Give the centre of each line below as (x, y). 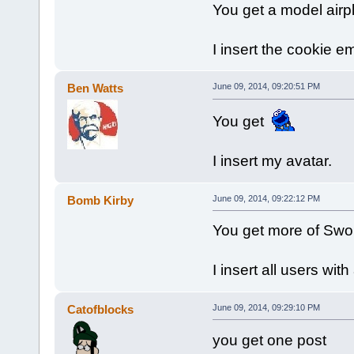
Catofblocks (101, 309)
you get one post (269, 340)
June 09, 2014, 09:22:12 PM (266, 198)
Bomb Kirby (101, 200)
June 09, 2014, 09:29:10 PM (266, 307)
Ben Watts (96, 88)
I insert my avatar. (272, 161)
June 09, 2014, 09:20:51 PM (266, 87)
